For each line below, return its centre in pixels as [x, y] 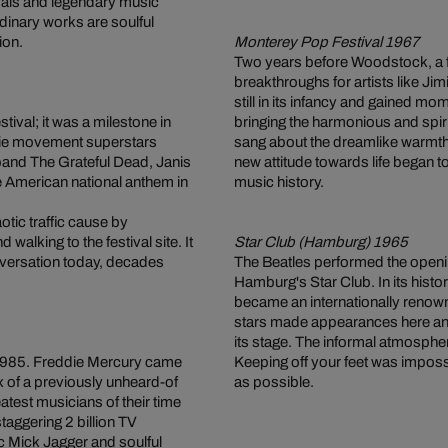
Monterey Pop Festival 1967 [326, 42]
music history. [279, 182]
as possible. [274, 382]
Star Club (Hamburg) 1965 [321, 242]
